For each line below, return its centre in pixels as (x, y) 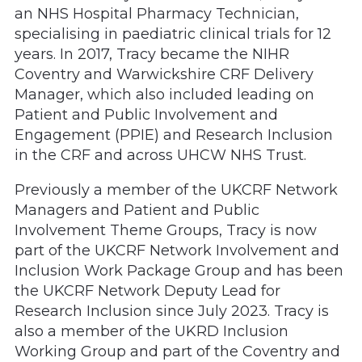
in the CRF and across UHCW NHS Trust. (160, 156)
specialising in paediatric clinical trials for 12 (173, 34)
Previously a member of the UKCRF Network (176, 190)
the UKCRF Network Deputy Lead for (147, 291)
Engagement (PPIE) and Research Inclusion (174, 135)
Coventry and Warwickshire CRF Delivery (164, 75)
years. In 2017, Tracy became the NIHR (152, 55)
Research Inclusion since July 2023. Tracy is (172, 311)
